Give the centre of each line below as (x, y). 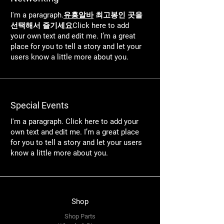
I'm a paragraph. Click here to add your (74, 121)
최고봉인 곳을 (118, 15)
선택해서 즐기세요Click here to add (70, 25)
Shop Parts (80, 216)
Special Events (39, 105)
